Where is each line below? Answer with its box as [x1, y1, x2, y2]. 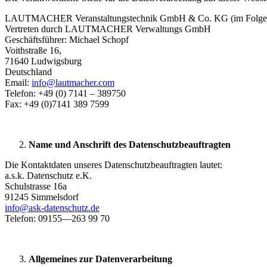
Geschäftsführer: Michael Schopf [5, 35, 129, 45]
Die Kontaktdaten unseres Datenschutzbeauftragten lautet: [5, 160, 222, 170]
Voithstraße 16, [5, 45, 61, 56]
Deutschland [5, 67, 52, 77]
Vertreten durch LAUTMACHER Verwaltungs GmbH [5, 24, 211, 35]
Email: [5, 77, 32, 88]
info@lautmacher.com [32, 77, 114, 88]
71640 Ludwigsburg [5, 56, 82, 67]
